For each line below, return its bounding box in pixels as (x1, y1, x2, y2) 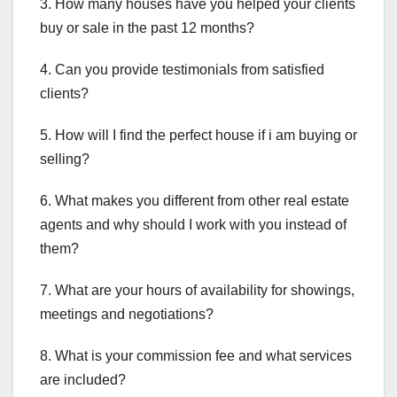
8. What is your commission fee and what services (40, 347, 352, 363)
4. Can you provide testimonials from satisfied (40, 61, 324, 77)
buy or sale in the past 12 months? (40, 19, 254, 35)
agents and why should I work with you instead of (40, 216, 346, 232)
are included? (40, 371, 126, 387)
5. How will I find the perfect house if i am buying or (40, 127, 357, 143)
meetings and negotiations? (40, 306, 214, 322)
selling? (40, 151, 90, 167)
